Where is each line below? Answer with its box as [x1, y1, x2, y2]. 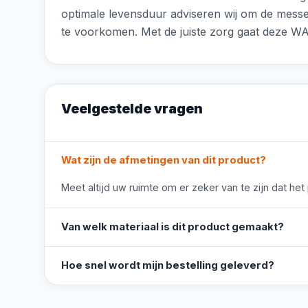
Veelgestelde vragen [61, 100, 203, 117]
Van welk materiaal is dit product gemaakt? [61, 221, 284, 233]
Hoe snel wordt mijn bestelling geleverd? [61, 259, 274, 272]
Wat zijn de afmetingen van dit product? [61, 154, 266, 166]
